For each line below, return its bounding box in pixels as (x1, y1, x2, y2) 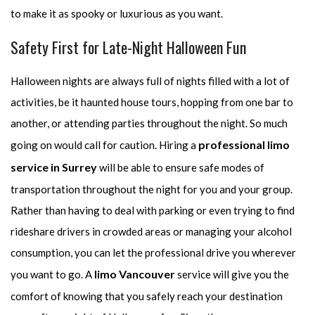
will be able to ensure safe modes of (97, 161, 264, 174)
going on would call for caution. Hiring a (11, 139, 198, 152)
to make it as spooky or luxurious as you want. (11, 7, 223, 20)
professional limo (198, 138, 290, 152)
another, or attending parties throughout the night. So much (11, 117, 288, 130)
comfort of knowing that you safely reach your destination (11, 290, 283, 303)
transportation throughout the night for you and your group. (11, 183, 292, 196)
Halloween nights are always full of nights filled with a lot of (11, 75, 290, 88)
